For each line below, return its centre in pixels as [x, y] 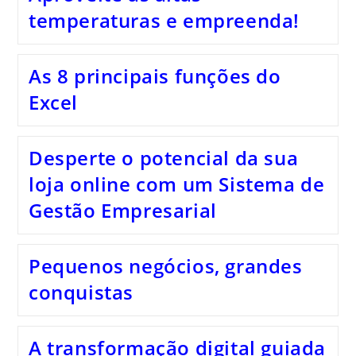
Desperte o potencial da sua [163, 158]
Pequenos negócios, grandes [165, 266]
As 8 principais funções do [155, 76]
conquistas [81, 292]
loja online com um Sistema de [176, 184]
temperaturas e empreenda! [164, 20]
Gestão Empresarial [122, 210]
